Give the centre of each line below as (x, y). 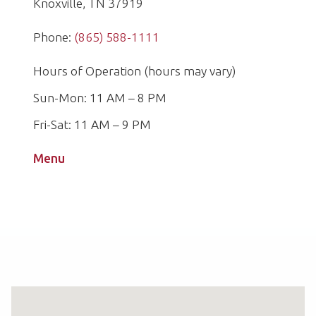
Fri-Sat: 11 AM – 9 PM (92, 124)
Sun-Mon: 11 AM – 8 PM (100, 98)
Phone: (54, 37)
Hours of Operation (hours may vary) (134, 71)
